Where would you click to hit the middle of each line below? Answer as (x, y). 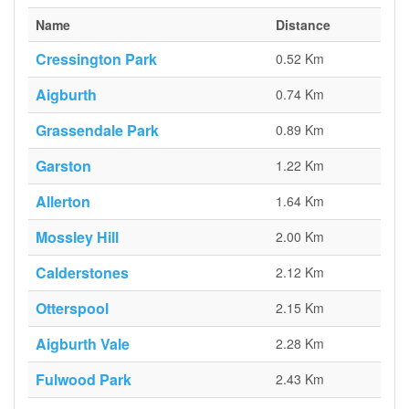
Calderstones (82, 273)
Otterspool (72, 308)
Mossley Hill (77, 237)
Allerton (63, 201)
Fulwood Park (84, 379)
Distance (303, 25)
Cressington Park (96, 59)
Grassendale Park (97, 130)
